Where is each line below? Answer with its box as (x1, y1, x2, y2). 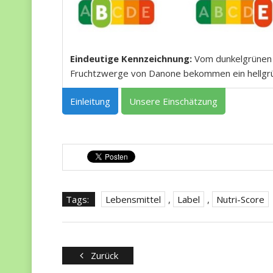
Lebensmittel (105, 193, 161, 205)
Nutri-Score (216, 193, 264, 205)
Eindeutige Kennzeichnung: (70, 52, 192, 65)
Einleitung (70, 94, 110, 107)
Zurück (90, 249, 118, 261)
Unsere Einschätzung (129, 94, 218, 107)
